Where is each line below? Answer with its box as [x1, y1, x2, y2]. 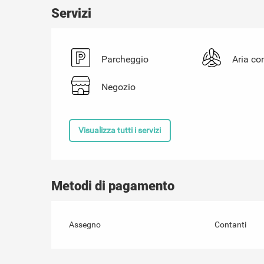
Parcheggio [101, 54, 149, 65]
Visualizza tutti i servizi [78, 126, 161, 136]
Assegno [69, 219, 101, 229]
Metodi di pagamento [51, 178, 175, 193]
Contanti [214, 219, 246, 229]
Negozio [101, 81, 136, 93]
